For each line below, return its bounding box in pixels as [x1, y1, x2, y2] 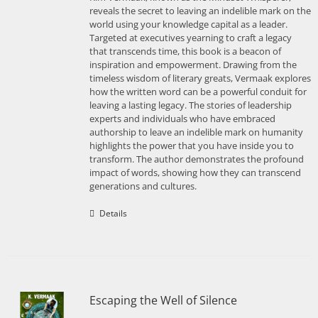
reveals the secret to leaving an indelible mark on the [89, 4, 311, 17]
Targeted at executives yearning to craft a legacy [89, 31, 292, 44]
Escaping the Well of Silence [89, 292, 237, 308]
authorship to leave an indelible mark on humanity [89, 126, 303, 138]
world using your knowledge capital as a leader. [89, 18, 287, 31]
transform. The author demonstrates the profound [89, 153, 304, 165]
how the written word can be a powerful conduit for [89, 85, 307, 98]
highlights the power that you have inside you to [89, 139, 294, 152]
